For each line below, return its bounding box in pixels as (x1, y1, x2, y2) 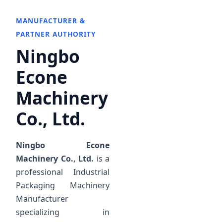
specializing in (16, 207, 110, 218)
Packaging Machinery (16, 180, 110, 191)
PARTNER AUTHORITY (16, 29, 96, 39)
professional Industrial (16, 166, 110, 178)
